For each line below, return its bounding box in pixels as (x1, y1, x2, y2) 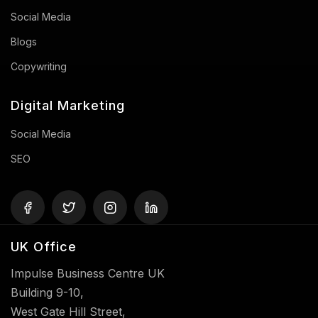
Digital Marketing (11, 97, 125, 113)
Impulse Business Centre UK (11, 265, 165, 280)
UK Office (11, 238, 77, 254)
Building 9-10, (11, 285, 84, 300)
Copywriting (11, 60, 67, 72)
